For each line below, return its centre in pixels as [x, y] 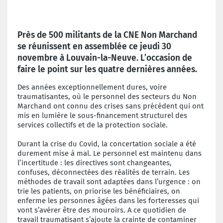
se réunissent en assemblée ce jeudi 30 [94, 46]
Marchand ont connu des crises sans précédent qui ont [111, 106]
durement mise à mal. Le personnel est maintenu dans [110, 153]
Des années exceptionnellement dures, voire [92, 87]
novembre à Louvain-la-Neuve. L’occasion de [105, 58]
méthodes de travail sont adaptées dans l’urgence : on [109, 181]
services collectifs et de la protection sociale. [93, 125]
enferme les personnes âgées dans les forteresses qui [108, 200]
